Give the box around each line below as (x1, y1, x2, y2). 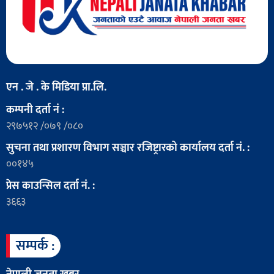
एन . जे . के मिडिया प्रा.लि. (6, 78, 106, 97)
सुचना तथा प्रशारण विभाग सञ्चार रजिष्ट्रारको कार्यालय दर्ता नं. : (6, 139, 250, 158)
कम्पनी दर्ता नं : (6, 101, 64, 120)
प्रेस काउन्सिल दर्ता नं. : (6, 177, 95, 196)
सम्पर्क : (16, 234, 54, 258)
